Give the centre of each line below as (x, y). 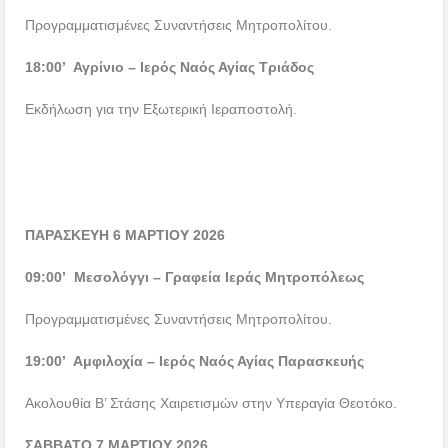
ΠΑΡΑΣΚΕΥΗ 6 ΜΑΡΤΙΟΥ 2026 (125, 235)
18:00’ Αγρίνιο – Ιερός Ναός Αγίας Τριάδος (170, 67)
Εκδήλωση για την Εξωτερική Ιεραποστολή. (161, 109)
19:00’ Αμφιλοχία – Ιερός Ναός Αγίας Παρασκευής (195, 361)
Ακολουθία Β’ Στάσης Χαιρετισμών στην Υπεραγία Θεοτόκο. (211, 403)
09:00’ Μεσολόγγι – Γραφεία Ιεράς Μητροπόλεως (195, 277)
